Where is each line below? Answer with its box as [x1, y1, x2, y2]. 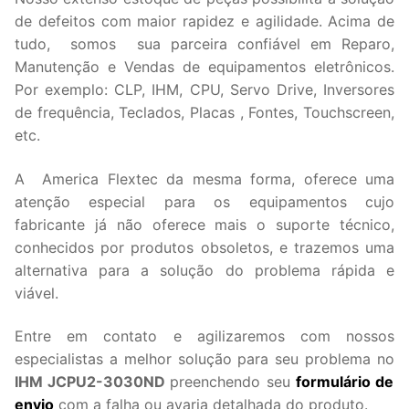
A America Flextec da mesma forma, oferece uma [15, 169, 394, 188]
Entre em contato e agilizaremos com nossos [15, 327, 394, 346]
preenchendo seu [170, 372, 296, 392]
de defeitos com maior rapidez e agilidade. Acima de [15, 11, 394, 30]
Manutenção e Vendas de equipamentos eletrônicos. [15, 57, 394, 76]
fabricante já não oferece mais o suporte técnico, [15, 215, 394, 234]
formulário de [295, 372, 393, 392]
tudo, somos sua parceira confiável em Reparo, [15, 34, 394, 53]
